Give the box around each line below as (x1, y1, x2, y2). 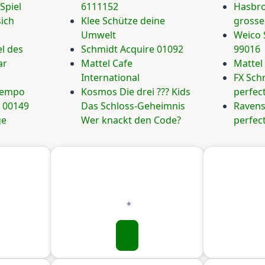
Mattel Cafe (81, 57, 132, 70)
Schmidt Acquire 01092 (81, 43, 183, 56)
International (81, 71, 140, 85)
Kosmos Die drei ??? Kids (81, 85, 190, 99)
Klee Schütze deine (81, 14, 165, 28)
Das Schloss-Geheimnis (81, 99, 185, 113)
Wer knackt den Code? (81, 114, 181, 127)
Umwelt (81, 28, 116, 42)
